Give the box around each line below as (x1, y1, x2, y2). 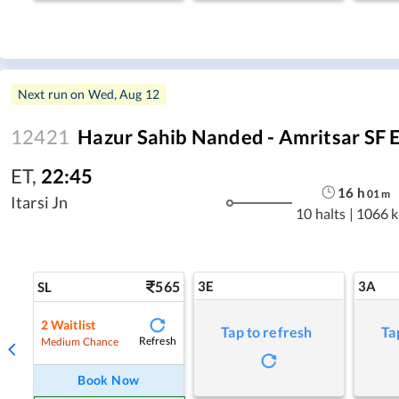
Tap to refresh (221, 323, 313, 340)
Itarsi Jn (11, 192, 69, 212)
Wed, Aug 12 (87, 86, 160, 102)
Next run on (18, 86, 88, 102)
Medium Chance (40, 334, 119, 348)
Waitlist (51, 316, 96, 332)
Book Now (77, 372, 140, 387)
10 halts (296, 204, 346, 222)
